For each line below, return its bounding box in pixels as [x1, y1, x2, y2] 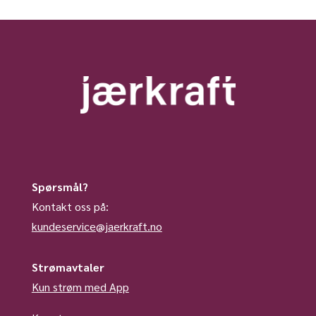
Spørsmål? [31, 178, 88, 194]
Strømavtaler [31, 259, 104, 274]
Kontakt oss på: [31, 198, 109, 214]
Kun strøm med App [31, 279, 129, 294]
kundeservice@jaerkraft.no [31, 218, 162, 233]
